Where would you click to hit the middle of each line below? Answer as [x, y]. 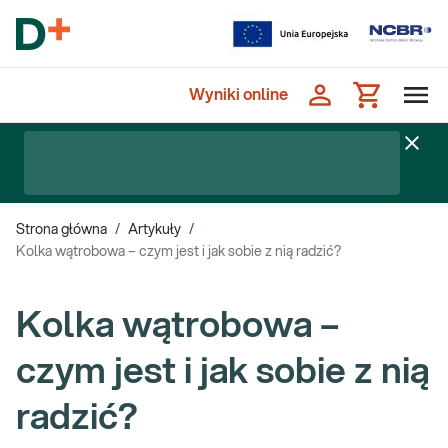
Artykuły [154, 230]
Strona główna [61, 230]
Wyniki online [238, 95]
